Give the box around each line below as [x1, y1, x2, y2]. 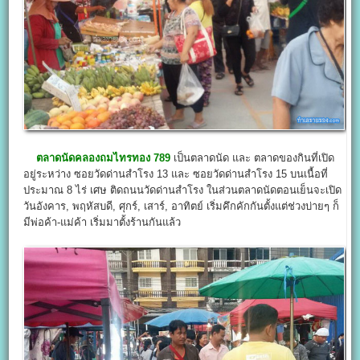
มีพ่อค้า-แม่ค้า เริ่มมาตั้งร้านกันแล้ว [23, 216, 182, 229]
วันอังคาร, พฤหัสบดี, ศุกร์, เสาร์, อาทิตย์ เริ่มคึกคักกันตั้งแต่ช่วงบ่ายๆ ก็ [23, 200, 340, 213]
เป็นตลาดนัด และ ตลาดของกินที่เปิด [170, 152, 335, 165]
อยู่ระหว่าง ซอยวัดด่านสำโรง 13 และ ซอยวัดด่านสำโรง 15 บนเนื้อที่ [23, 168, 329, 181]
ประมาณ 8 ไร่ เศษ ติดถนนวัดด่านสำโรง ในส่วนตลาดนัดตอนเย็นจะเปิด [23, 184, 342, 197]
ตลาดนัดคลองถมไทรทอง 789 [36, 152, 171, 165]
